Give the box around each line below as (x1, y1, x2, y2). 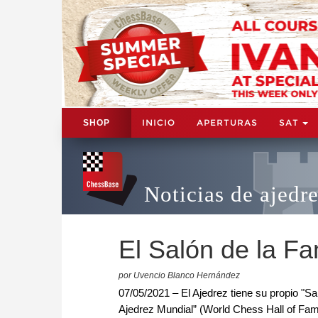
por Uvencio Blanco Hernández (119, 270, 240, 280)
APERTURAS (197, 116, 258, 128)
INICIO (142, 116, 175, 128)
